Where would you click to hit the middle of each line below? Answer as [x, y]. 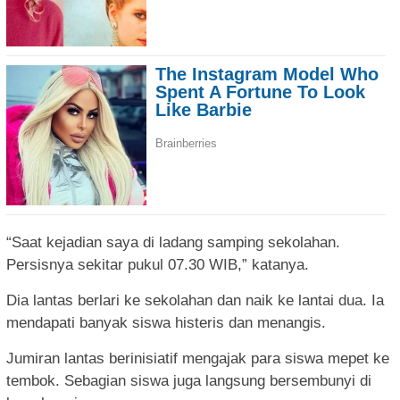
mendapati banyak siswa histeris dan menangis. [166, 323]
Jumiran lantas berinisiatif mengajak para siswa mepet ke [198, 359]
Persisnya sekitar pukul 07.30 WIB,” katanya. [158, 265]
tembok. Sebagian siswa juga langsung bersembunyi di [189, 381]
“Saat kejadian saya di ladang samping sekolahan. [173, 243]
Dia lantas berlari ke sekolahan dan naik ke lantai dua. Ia [195, 301]
